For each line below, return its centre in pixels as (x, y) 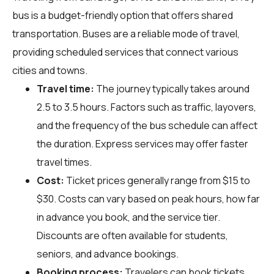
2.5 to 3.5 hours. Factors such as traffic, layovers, (146, 107)
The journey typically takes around (172, 88)
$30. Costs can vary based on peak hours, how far (148, 198)
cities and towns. (50, 70)
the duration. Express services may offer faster (143, 143)
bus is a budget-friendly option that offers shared (123, 15)
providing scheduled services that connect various (125, 52)
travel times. (64, 162)
